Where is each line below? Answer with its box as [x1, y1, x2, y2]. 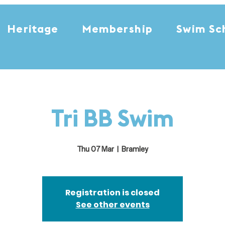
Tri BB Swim [51, 109, 174, 133]
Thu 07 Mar [77, 146, 114, 154]
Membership [82, 24, 153, 36]
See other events [75, 198, 150, 210]
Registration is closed [65, 186, 160, 198]
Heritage [8, 24, 59, 36]
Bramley [121, 146, 148, 154]
